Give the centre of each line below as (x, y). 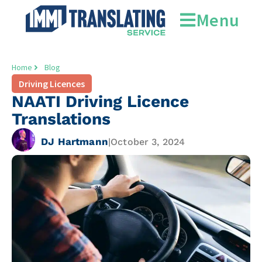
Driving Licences (52, 84)
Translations (61, 119)
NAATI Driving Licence (100, 101)
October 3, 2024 (148, 142)
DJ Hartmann (75, 141)
